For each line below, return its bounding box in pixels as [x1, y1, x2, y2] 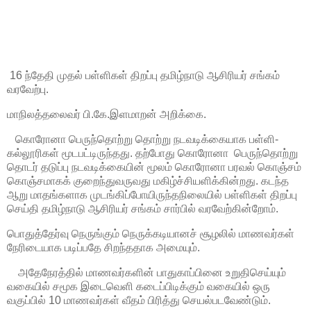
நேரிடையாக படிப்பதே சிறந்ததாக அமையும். [7, 241, 200, 253]
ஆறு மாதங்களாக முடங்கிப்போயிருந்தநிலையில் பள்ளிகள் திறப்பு [7, 188, 297, 201]
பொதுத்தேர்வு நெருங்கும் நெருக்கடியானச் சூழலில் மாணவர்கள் [7, 227, 294, 239]
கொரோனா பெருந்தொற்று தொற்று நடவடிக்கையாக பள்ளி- [7, 133, 278, 145]
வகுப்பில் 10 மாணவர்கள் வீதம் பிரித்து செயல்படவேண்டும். [7, 294, 274, 306]
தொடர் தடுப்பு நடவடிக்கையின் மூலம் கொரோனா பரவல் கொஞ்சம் [7, 160, 301, 173]
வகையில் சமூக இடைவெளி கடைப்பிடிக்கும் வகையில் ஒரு [7, 280, 270, 292]
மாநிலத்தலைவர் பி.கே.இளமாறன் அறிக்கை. [7, 108, 206, 121]
